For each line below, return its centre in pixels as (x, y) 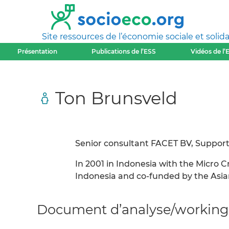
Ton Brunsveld (116, 98)
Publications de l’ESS (124, 51)
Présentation (37, 51)
